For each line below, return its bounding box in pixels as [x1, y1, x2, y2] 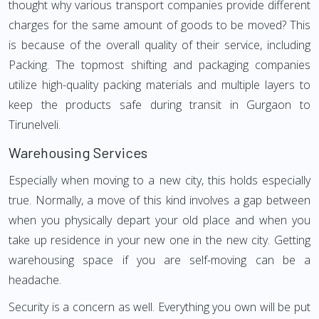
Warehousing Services [9, 144, 147, 161]
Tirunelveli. [9, 117, 61, 132]
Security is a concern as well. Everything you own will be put [9, 299, 310, 315]
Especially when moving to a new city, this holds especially [9, 172, 310, 188]
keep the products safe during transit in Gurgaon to [9, 97, 310, 113]
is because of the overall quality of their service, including [9, 37, 310, 53]
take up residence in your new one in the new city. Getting [9, 232, 310, 248]
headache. [9, 272, 61, 288]
